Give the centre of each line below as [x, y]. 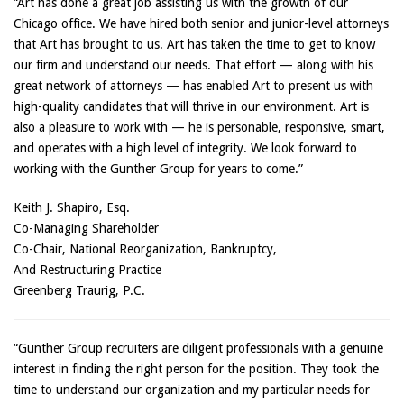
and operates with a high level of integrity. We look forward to [185, 148]
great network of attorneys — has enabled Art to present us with [193, 86]
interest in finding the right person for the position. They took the [196, 369]
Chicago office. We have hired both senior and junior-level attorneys [201, 23]
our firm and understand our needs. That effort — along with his [193, 65]
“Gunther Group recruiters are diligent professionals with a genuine [198, 348]
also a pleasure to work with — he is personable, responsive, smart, [199, 127]
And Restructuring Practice [87, 270]
